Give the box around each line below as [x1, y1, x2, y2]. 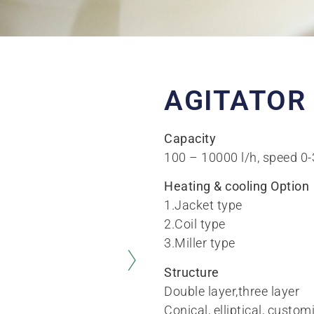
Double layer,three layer [164, 283, 299, 299]
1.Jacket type [164, 198, 243, 213]
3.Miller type [164, 235, 235, 251]
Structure [164, 264, 219, 280]
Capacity [164, 130, 216, 146]
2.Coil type [164, 217, 226, 232]
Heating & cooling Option [164, 179, 309, 194]
